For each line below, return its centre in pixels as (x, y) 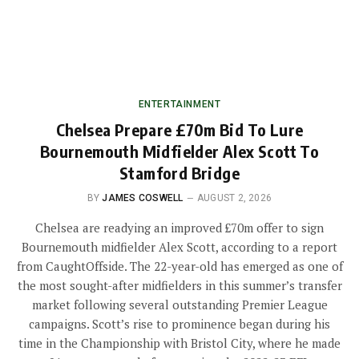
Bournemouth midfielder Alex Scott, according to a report (179, 247)
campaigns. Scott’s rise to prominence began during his (179, 324)
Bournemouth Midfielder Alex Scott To (179, 151)
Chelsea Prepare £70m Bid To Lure (179, 130)
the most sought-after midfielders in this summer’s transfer (179, 286)
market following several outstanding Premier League (179, 305)
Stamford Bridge (179, 173)
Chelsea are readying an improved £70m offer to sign (179, 228)
